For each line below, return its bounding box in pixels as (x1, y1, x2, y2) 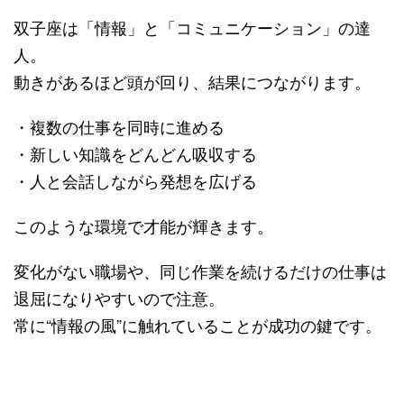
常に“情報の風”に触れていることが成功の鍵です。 (14, 312, 381, 336)
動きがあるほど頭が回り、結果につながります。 (14, 69, 371, 93)
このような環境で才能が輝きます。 (14, 213, 273, 237)
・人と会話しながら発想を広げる (14, 168, 257, 192)
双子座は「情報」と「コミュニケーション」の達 (14, 14, 371, 39)
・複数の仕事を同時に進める (14, 114, 225, 138)
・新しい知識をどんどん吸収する (14, 141, 257, 165)
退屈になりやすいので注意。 (14, 285, 225, 309)
